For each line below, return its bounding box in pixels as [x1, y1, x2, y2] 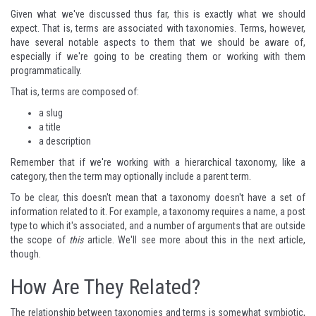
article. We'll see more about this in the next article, [83, 233, 306, 245]
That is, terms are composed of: [11, 85, 139, 97]
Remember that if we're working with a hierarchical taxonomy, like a [11, 156, 305, 168]
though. [11, 248, 41, 260]
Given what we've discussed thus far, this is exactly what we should [11, 8, 305, 20]
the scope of [11, 233, 70, 245]
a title [39, 121, 61, 133]
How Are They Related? [11, 274, 200, 299]
